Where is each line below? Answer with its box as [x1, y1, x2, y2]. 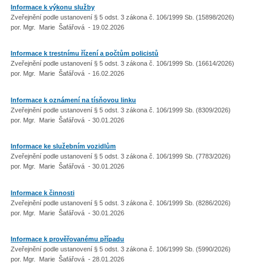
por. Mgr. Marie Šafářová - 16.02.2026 [11, 70, 124, 77]
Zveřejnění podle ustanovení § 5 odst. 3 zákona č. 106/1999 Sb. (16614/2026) [11, 60, 236, 67]
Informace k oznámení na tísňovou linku [11, 96, 136, 104]
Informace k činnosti [11, 189, 75, 196]
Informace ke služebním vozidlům [11, 143, 116, 150]
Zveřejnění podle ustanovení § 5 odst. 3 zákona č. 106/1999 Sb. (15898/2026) [11, 13, 236, 21]
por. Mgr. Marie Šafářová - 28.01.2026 [11, 256, 124, 263]
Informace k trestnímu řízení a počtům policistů [11, 50, 159, 57]
